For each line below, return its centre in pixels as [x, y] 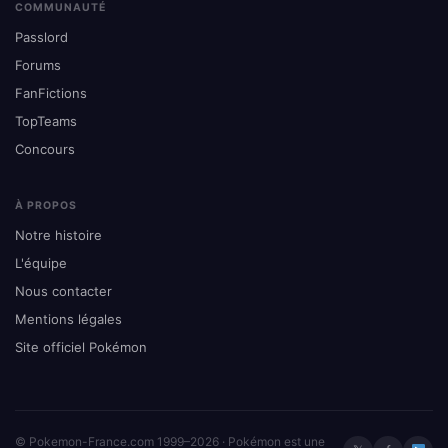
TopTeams [46, 120]
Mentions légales [68, 318]
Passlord [41, 36]
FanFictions [51, 92]
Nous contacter [63, 290]
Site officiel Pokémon [81, 346]
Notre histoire [58, 234]
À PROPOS [46, 205]
